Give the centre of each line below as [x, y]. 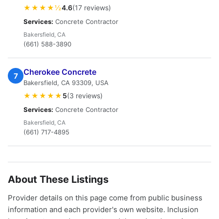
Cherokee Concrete [60, 72]
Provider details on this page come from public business [105, 198]
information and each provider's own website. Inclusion [103, 209]
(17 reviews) [92, 8]
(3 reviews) [85, 96]
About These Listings [58, 179]
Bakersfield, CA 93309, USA [66, 83]
